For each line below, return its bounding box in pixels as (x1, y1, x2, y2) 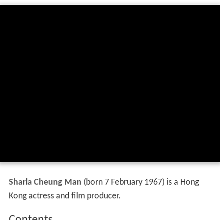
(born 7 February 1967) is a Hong (81, 178, 199, 188)
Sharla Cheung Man (8, 178, 82, 188)
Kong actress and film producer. (8, 192, 121, 201)
